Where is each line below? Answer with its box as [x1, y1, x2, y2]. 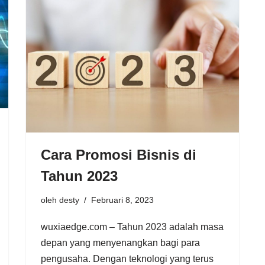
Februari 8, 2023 [91, 195, 154, 205]
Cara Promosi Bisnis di [41, 147, 196, 163]
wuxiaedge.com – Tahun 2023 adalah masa [41, 222, 224, 232]
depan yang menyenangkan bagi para [41, 238, 200, 248]
